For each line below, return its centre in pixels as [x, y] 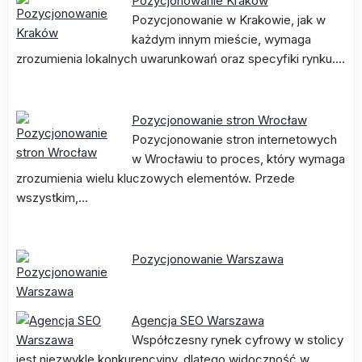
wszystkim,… [52, 198]
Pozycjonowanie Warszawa [207, 259]
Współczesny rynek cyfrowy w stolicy [237, 340]
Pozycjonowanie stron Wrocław [219, 120]
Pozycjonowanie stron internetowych [234, 139]
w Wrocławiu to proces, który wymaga [238, 159]
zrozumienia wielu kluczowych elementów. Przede [156, 178]
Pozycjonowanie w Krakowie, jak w [228, 20]
